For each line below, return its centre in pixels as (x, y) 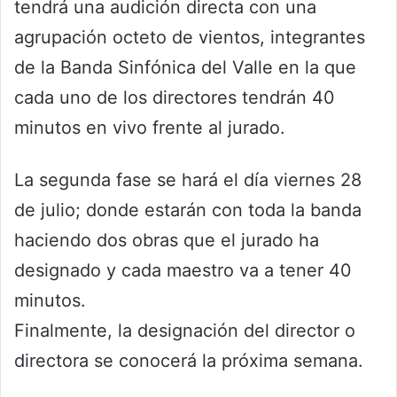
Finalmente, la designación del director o (185, 331)
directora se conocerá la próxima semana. (189, 361)
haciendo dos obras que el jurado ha (167, 241)
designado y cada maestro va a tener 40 (183, 271)
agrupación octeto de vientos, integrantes (190, 38)
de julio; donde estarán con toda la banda (188, 210)
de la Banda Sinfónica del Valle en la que (185, 68)
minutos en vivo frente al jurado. (150, 128)
